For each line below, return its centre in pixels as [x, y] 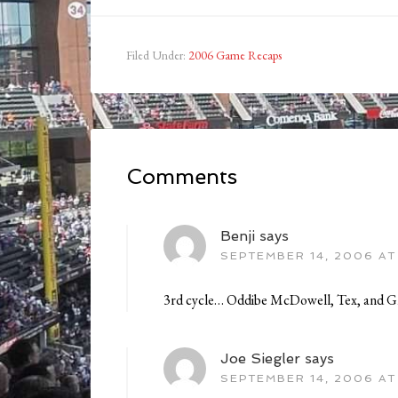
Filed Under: [157, 56]
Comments [182, 177]
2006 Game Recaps [235, 56]
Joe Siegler [260, 359]
